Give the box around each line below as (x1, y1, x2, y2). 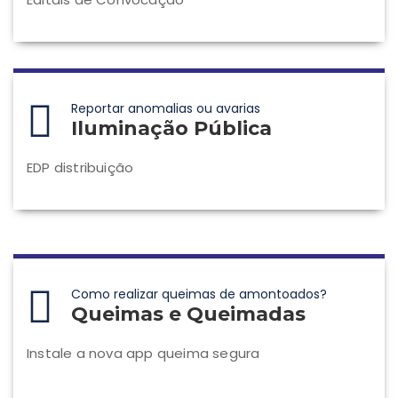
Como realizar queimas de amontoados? (71, 285, 327, 303)
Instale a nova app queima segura (27, 344, 260, 362)
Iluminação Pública (71, 116, 272, 140)
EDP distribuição (27, 158, 134, 177)
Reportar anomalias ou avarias (71, 99, 260, 117)
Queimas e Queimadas (71, 302, 306, 326)
